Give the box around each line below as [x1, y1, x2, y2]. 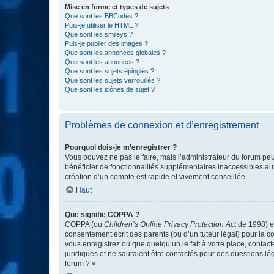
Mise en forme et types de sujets [65, 3, 169, 10]
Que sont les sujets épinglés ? [65, 67, 154, 75]
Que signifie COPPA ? [65, 210, 139, 219]
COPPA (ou [65, 220, 104, 229]
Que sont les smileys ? [65, 31, 133, 38]
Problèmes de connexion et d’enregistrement [65, 120, 259, 130]
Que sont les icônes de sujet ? [65, 86, 155, 93]
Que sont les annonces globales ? [65, 49, 166, 56]
